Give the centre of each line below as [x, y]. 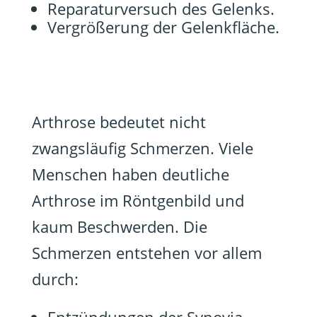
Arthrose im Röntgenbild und [138, 200]
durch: [55, 279]
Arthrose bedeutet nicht [119, 122]
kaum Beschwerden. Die [119, 226]
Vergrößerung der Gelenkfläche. [163, 27]
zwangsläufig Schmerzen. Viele [142, 148]
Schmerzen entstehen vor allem [146, 253]
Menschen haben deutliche [130, 174]
